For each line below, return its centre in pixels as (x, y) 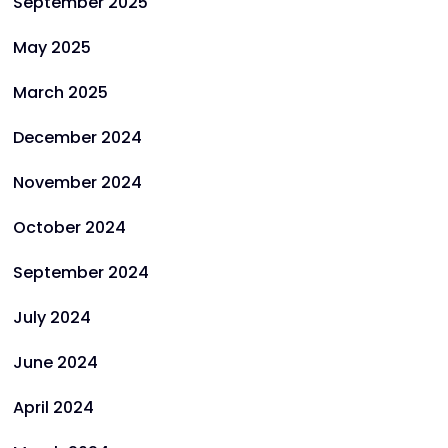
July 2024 (52, 317)
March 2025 (60, 92)
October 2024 (69, 227)
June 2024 (55, 362)
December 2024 (77, 137)
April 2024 (53, 407)
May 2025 (52, 47)
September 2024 (81, 272)
